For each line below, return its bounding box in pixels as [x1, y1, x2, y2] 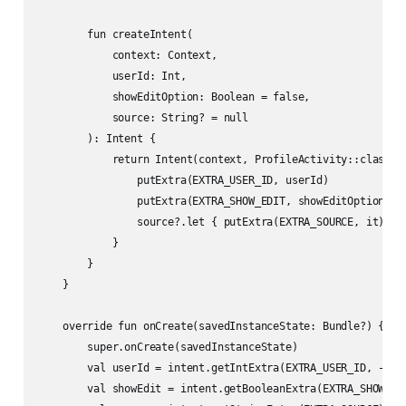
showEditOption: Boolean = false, [37, 91, 311, 104]
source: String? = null [37, 111, 248, 125]
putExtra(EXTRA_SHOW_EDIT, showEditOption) [37, 195, 391, 208]
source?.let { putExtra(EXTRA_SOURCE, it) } [37, 216, 397, 229]
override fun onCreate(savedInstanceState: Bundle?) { [37, 320, 385, 333]
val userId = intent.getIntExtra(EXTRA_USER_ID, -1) [37, 362, 397, 375]
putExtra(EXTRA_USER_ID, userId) [37, 174, 329, 188]
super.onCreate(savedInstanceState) [37, 341, 298, 354]
